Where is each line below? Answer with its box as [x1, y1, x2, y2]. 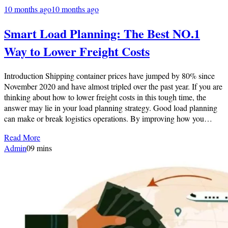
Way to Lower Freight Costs [4, 42, 150, 60]
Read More [4, 131, 40, 142]
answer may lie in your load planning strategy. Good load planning [4, 102, 217, 113]
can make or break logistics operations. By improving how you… [4, 112, 212, 124]
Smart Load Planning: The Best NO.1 [4, 24, 200, 42]
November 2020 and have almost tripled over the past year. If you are [4, 80, 222, 92]
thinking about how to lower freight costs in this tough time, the [4, 91, 206, 102]
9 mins [31, 142, 52, 153]
